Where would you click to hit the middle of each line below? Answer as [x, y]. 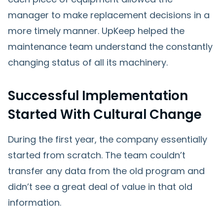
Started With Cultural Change [105, 114]
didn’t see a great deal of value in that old [100, 186]
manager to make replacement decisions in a [109, 15]
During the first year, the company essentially [108, 139]
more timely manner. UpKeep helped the [96, 31]
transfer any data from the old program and [106, 171]
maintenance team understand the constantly [110, 46]
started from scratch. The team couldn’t [97, 155]
